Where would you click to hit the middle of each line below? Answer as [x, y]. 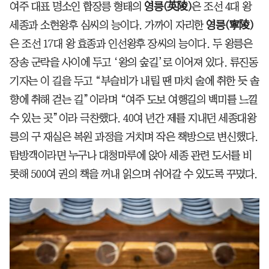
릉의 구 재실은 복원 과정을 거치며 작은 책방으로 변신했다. [134, 137]
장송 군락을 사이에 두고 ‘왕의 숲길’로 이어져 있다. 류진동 [134, 62]
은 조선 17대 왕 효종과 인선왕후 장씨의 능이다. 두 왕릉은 [131, 44]
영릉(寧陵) [230, 25]
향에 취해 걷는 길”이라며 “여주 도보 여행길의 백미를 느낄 [134, 99]
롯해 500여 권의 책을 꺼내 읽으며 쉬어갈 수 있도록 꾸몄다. [134, 174]
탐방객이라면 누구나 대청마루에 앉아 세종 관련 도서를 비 [131, 155]
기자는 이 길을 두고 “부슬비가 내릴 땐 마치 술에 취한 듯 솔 [134, 81]
